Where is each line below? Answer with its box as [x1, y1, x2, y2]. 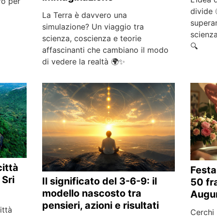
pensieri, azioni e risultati [42, 200, 159, 212]
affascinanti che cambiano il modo [42, 45, 169, 55]
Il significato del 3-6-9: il [42, 175, 157, 187]
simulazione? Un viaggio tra [42, 22, 144, 32]
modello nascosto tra [42, 187, 141, 200]
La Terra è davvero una [42, 10, 127, 20]
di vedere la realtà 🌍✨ [42, 57, 125, 67]
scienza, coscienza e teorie [42, 33, 141, 44]
